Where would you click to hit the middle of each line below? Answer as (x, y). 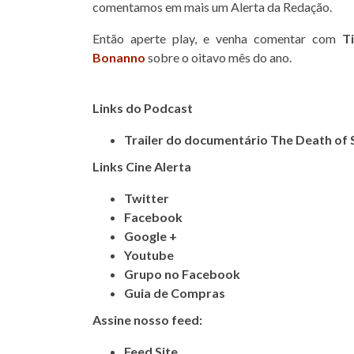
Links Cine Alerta (142, 166)
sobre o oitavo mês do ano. (220, 57)
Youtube (149, 255)
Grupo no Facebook (182, 274)
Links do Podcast (143, 108)
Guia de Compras (175, 293)
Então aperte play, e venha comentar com (217, 38)
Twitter (147, 198)
